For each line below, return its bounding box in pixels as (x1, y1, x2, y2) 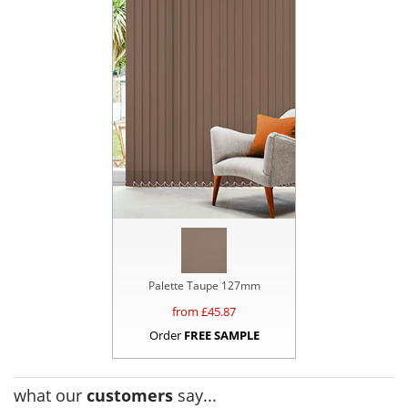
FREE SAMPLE (183, 327, 260, 344)
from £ (172, 303, 208, 321)
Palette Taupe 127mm (148, 278, 260, 294)
